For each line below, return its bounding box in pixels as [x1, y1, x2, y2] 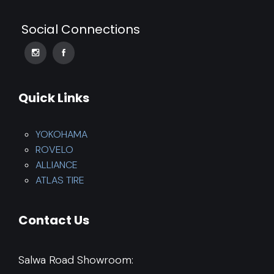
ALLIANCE [35, 158, 78, 171]
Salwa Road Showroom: [18, 252, 133, 267]
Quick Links [18, 89, 89, 106]
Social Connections [21, 20, 140, 38]
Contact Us [18, 211, 89, 229]
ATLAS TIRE [35, 173, 84, 187]
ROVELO [35, 143, 73, 156]
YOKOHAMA [35, 127, 87, 141]
